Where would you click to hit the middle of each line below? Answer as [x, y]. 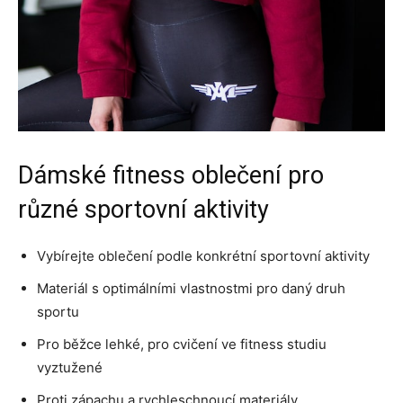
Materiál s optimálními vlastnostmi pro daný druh [191, 288]
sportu [58, 311]
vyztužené [70, 367]
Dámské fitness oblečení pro [171, 175]
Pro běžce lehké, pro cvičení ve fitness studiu [182, 344]
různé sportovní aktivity [143, 209]
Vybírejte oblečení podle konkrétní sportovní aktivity [203, 255]
